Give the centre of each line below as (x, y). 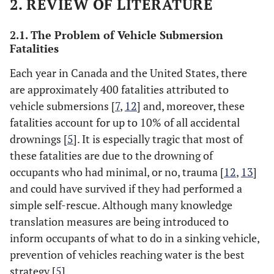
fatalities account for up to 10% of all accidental (125, 122)
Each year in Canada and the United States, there (128, 73)
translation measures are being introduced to (119, 221)
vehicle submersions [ (62, 106)
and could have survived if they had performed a (126, 188)
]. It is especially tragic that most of (158, 139)
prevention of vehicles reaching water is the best (127, 254)
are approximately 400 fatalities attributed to (119, 89)
